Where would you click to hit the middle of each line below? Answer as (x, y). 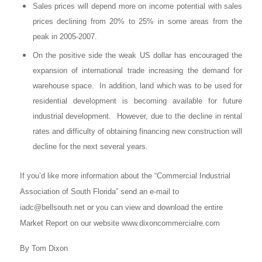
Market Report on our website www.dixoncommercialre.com (120, 223)
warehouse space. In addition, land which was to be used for (137, 86)
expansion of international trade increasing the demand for (137, 71)
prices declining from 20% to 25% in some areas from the (137, 22)
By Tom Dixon (44, 248)
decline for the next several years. (90, 147)
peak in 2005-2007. (65, 37)
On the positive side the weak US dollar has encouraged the (137, 56)
